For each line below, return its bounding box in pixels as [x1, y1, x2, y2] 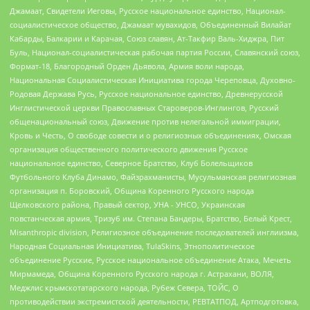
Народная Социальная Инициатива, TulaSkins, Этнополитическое [10, 240, 255, 251]
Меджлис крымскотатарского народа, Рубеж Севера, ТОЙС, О [10, 282, 239, 293]
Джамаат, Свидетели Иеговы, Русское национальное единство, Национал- [10, 5, 286, 16]
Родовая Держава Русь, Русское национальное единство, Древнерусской [10, 88, 283, 99]
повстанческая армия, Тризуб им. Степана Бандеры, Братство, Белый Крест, [10, 212, 292, 224]
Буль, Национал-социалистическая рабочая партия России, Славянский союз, [10, 46, 300, 57]
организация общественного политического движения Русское [10, 143, 248, 154]
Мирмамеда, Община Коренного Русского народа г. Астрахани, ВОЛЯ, [10, 268, 274, 279]
